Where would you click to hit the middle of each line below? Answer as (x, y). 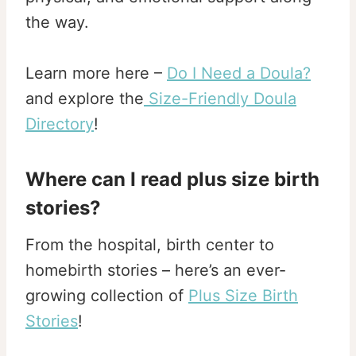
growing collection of (107, 296)
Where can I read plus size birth (172, 180)
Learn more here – (96, 74)
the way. (57, 23)
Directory (60, 124)
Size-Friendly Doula (220, 99)
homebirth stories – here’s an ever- (156, 271)
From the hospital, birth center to (150, 245)
